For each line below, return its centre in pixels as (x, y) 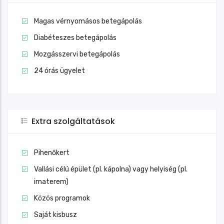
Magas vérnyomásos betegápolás (88, 21)
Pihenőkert (52, 152)
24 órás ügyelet (59, 70)
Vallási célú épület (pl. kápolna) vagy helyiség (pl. (111, 169)
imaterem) (51, 181)
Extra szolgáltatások (73, 121)
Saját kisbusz (55, 214)
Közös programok (62, 198)
